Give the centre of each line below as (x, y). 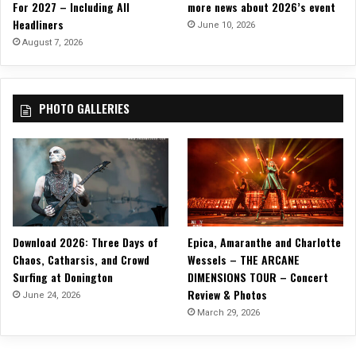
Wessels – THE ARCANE (244, 259)
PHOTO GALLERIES (84, 108)
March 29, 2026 (229, 312)
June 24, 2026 (51, 295)
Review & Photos (228, 294)
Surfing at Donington (63, 277)
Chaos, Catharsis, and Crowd (81, 259)
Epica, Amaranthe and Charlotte (265, 242)
